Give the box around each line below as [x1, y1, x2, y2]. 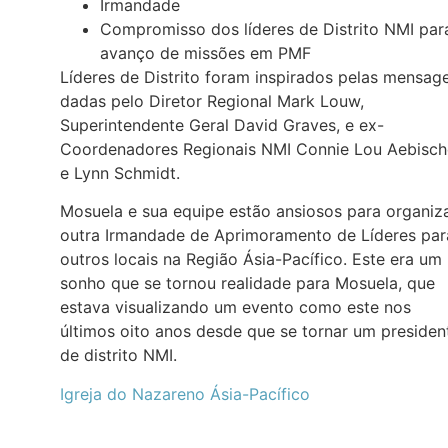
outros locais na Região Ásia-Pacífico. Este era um [60, 249, 442, 270]
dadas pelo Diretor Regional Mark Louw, [60, 90, 364, 111]
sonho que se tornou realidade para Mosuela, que [60, 273, 435, 294]
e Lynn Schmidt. [60, 162, 180, 183]
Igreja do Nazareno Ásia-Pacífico [60, 383, 310, 404]
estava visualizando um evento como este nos [60, 297, 411, 318]
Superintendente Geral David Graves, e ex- [60, 114, 384, 135]
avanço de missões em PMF [100, 42, 311, 63]
